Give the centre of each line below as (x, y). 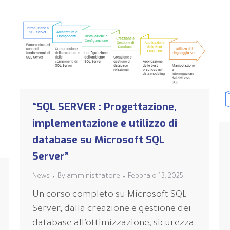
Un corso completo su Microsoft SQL (110, 195)
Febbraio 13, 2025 (156, 177)
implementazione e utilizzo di (105, 124)
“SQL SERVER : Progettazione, (104, 107)
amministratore (93, 177)
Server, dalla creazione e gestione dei (112, 210)
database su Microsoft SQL (99, 140)
